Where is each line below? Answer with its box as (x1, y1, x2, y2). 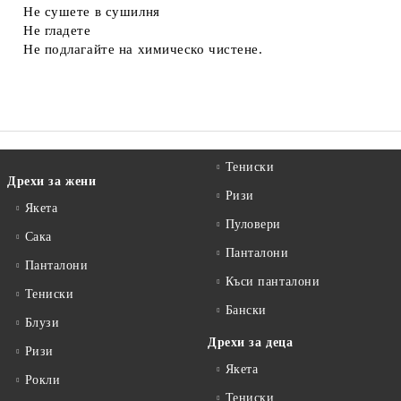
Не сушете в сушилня (23, 4, 160, 19)
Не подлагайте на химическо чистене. (23, 42, 263, 56)
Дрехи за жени (7, 175, 97, 188)
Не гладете (23, 23, 91, 38)
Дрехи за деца (208, 336, 294, 349)
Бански (225, 303, 267, 317)
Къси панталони (225, 275, 320, 288)
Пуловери (225, 218, 282, 231)
